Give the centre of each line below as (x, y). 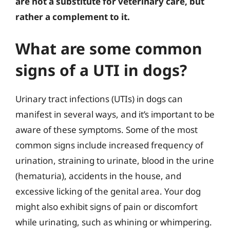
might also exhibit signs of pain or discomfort (107, 206)
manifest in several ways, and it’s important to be (115, 114)
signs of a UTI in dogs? (101, 70)
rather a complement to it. (73, 17)
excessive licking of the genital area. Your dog (108, 191)
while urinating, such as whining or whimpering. (114, 222)
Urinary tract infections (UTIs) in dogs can (99, 99)
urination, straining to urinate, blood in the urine (115, 160)
